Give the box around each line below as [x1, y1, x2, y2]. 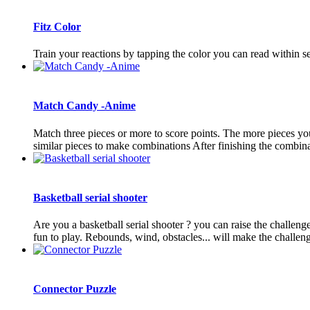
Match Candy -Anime [33, 100, 136, 112]
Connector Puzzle [33, 283, 116, 295]
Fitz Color [33, 20, 81, 33]
